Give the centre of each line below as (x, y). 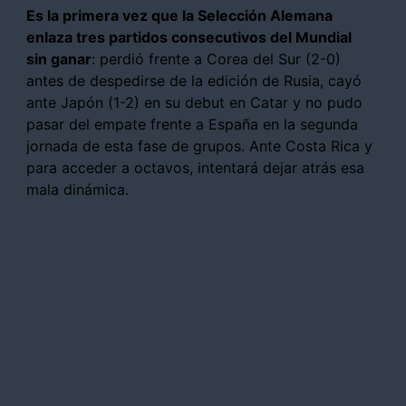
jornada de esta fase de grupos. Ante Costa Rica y (199, 145)
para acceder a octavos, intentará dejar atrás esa (195, 167)
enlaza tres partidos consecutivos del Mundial (189, 37)
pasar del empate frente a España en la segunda (192, 124)
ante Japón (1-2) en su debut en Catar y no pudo (195, 102)
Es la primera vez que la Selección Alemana (179, 15)
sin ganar (59, 58)
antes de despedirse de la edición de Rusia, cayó (194, 80)
